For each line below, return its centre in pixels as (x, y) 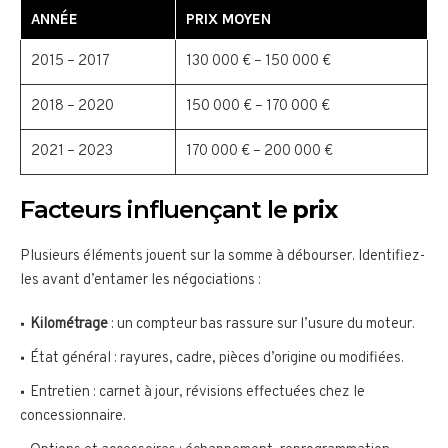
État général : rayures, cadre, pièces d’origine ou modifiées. (217, 359)
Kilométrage (69, 325)
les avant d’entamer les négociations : (140, 281)
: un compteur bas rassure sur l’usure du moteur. (261, 325)
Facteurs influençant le (156, 210)
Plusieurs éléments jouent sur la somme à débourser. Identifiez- (222, 257)
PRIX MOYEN (228, 19)
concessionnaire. (73, 417)
